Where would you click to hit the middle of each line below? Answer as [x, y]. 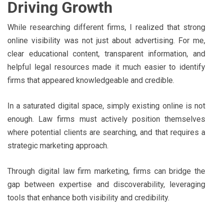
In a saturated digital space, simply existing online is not [106, 106]
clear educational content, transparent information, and [106, 54]
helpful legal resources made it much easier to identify [106, 67]
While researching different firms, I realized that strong [106, 27]
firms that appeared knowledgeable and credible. [91, 80]
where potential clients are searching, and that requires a [106, 132]
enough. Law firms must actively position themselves [106, 119]
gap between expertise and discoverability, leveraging [106, 184]
